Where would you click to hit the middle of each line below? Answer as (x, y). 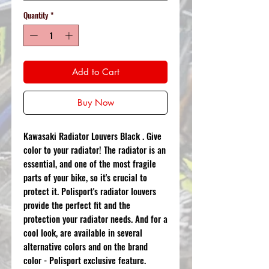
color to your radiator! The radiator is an (95, 149)
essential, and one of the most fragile (90, 163)
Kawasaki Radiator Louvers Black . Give (92, 135)
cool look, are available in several (83, 232)
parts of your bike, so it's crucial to (85, 177)
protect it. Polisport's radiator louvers (90, 191)
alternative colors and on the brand (86, 246)
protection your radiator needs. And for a (95, 218)
